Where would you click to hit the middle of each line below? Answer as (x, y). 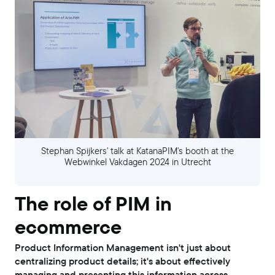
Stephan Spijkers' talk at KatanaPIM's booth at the (137, 151)
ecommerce (68, 227)
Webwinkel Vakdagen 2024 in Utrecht (137, 162)
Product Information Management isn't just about (123, 248)
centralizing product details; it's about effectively (122, 261)
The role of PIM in (93, 204)
